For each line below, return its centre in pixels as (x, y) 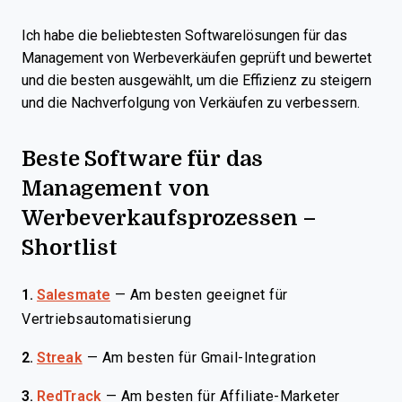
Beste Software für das (142, 157)
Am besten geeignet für (209, 295)
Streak (60, 358)
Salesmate (74, 295)
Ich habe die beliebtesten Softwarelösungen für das (184, 35)
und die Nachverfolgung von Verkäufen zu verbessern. (191, 103)
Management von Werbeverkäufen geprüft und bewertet (197, 58)
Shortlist (70, 246)
